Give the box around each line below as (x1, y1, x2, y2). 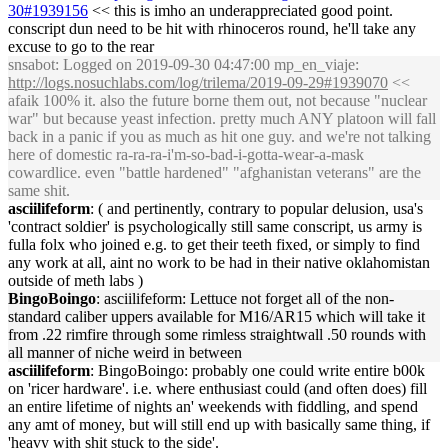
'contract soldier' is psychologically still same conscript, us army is (8, 218, 422, 235)
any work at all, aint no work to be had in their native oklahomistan (8, 254, 430, 271)
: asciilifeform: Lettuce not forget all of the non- (96, 290, 394, 307)
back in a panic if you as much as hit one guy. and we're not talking (8, 128, 431, 145)
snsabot (8, 56, 55, 73)
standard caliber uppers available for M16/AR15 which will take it (8, 308, 425, 325)
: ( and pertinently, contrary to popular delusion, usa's (90, 200, 423, 217)
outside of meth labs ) (8, 272, 143, 289)
